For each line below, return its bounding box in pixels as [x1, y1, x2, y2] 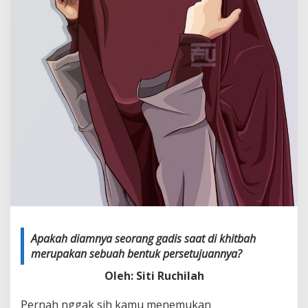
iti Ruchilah [142, 267, 204, 283]
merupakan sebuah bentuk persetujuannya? [31, 245, 242, 261]
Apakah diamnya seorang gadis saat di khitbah [31, 230, 256, 246]
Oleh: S [104, 267, 142, 283]
